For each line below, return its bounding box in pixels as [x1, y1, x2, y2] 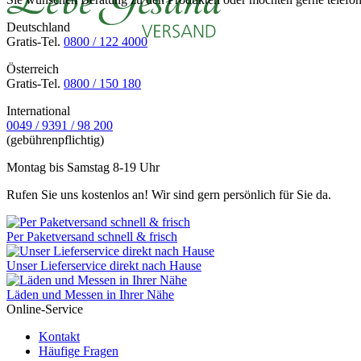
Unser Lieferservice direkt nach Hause [6, 258, 201, 272]
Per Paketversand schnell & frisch [6, 229, 177, 243]
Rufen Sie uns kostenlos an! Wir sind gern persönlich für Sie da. [6, 187, 331, 201]
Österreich [6, 61, 59, 76]
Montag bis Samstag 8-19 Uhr [6, 160, 160, 174]
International [6, 103, 70, 118]
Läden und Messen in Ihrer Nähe [6, 287, 174, 301]
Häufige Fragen [39, 343, 118, 358]
